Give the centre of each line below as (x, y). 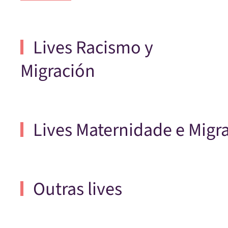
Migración (58, 71)
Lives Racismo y (91, 48)
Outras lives (76, 189)
